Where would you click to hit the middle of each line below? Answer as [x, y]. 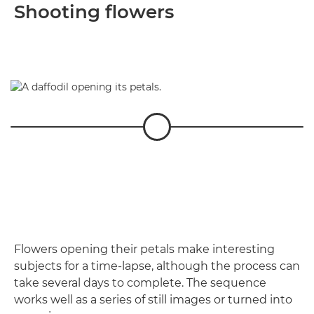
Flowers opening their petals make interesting [144, 249]
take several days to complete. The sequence [140, 282]
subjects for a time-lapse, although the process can [157, 266]
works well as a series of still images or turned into [153, 299]
